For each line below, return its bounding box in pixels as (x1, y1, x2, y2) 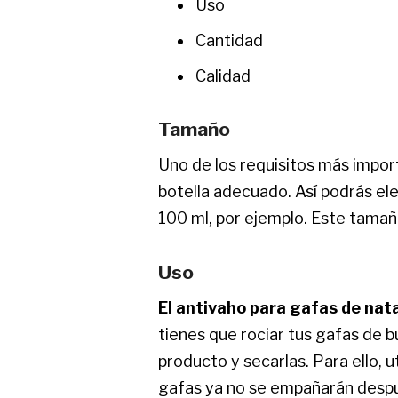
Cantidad (195, 30, 263, 50)
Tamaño (158, 117, 230, 140)
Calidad (195, 66, 251, 85)
